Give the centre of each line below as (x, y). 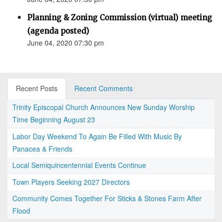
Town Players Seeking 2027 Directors (71, 182)
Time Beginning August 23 (54, 120)
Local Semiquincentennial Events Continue (79, 165)
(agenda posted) (58, 31)
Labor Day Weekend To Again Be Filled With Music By (97, 137)
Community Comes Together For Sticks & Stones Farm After (107, 198)
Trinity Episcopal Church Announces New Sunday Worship (104, 107)
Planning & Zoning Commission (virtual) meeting (120, 18)
